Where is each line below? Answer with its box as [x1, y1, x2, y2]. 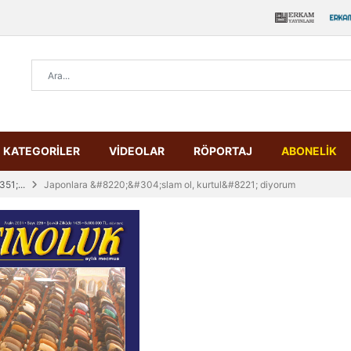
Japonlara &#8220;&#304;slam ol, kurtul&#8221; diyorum [44, 179, 295, 190]
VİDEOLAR [109, 144, 165, 157]
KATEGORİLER [3, 144, 80, 157]
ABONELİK [281, 144, 337, 157]
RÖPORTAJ [194, 144, 252, 157]
